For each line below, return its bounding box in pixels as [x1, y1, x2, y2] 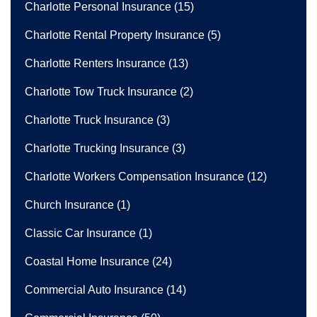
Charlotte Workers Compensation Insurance [25, 170, 244, 183]
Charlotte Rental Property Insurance [25, 28, 204, 41]
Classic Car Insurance [25, 226, 136, 239]
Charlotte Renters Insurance [25, 57, 166, 69]
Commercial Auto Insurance [25, 283, 163, 296]
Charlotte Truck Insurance [25, 113, 154, 126]
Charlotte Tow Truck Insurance [25, 85, 177, 98]
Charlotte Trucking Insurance [25, 142, 169, 154]
